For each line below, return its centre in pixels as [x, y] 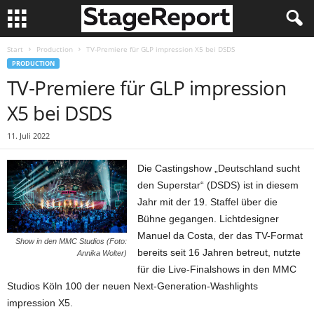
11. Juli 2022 [28, 136]
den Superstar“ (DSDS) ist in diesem [218, 185]
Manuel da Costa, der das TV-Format [220, 235]
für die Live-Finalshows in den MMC [217, 269]
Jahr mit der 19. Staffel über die [208, 202]
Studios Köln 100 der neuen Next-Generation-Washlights [132, 286]
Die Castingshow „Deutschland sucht [219, 168]
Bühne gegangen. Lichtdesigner [209, 219]
